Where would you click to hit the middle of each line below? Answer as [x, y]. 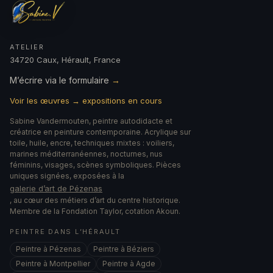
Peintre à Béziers [124, 249]
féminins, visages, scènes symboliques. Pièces [95, 165]
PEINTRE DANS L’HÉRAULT [65, 232]
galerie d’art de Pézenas [56, 189]
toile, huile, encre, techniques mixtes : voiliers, [92, 143]
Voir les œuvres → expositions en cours [86, 101]
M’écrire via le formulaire [61, 80]
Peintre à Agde [129, 264]
